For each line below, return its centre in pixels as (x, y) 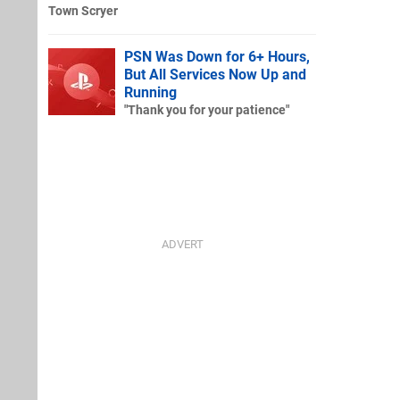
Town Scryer (83, 11)
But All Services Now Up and (215, 74)
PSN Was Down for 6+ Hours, (217, 56)
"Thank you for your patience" (207, 110)
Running (150, 92)
